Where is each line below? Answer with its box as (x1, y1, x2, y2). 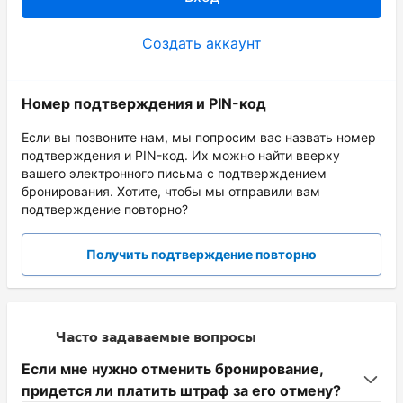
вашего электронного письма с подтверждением (22, 166, 327, 181)
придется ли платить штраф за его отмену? (22, 381, 341, 399)
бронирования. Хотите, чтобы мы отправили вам (22, 184, 320, 199)
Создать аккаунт (141, 34, 262, 52)
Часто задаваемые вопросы (56, 327, 256, 346)
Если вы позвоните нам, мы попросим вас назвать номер (22, 130, 376, 145)
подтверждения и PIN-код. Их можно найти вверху (22, 148, 340, 163)
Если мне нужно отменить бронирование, (22, 360, 324, 378)
